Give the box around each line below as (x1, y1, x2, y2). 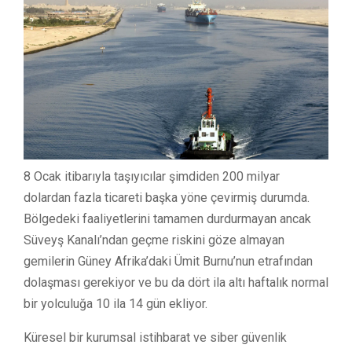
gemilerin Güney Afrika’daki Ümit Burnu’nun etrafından (24, 253, 313, 269)
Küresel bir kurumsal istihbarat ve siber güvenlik (24, 329, 287, 345)
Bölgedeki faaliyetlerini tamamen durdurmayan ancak (24, 211, 311, 226)
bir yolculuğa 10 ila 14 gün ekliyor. (24, 295, 207, 311)
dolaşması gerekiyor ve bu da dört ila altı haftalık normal (24, 274, 328, 290)
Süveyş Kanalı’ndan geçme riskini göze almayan (24, 232, 284, 247)
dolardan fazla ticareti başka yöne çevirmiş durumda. (24, 189, 310, 205)
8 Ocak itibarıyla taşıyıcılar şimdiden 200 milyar (24, 168, 280, 184)
